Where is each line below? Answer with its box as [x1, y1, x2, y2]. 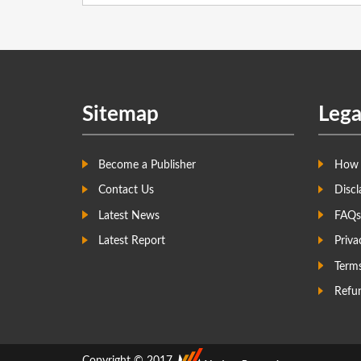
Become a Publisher [98, 159, 196, 171]
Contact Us [98, 185, 154, 197]
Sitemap [82, 104, 159, 126]
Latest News [98, 210, 160, 222]
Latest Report [98, 235, 165, 247]
